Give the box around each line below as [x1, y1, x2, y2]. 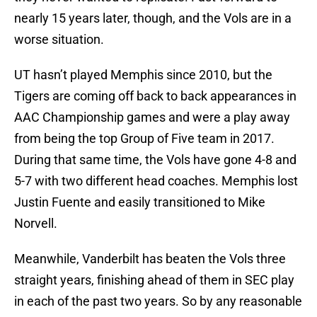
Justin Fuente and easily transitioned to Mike [14, 195, 265, 210]
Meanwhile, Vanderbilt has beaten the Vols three [14, 251, 286, 267]
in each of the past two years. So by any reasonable [14, 294, 302, 309]
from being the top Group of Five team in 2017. [14, 131, 275, 146]
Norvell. [14, 216, 57, 231]
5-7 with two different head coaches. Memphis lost [14, 173, 298, 189]
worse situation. [14, 32, 104, 47]
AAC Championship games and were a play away [14, 110, 290, 125]
